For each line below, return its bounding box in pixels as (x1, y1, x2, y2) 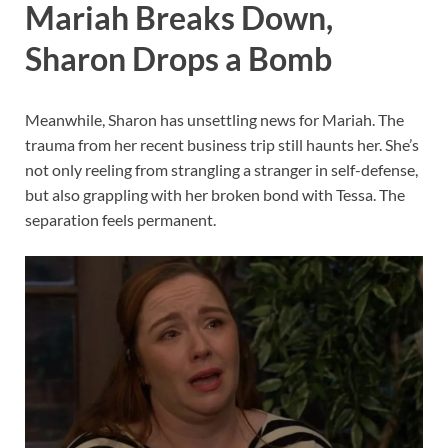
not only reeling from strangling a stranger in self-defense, (25, 160, 418, 180)
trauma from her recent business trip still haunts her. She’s (25, 135, 419, 155)
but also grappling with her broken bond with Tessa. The (25, 185, 405, 205)
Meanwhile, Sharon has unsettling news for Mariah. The (25, 110, 404, 130)
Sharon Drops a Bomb (25, 38, 332, 78)
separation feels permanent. (25, 210, 216, 230)
